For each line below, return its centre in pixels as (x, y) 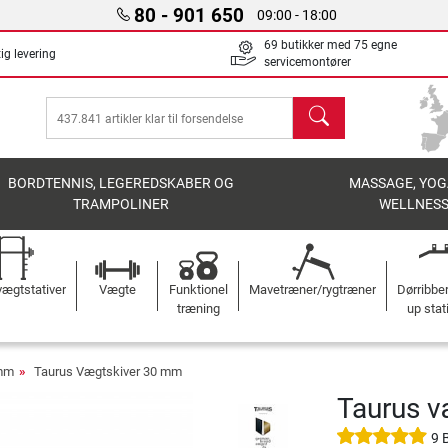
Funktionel (198, 289)
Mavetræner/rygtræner (312, 289)
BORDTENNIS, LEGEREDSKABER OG (121, 183)
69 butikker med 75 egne (330, 45)
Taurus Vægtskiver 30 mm (108, 371)
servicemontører (307, 62)
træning (198, 308)
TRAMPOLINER (121, 204)
